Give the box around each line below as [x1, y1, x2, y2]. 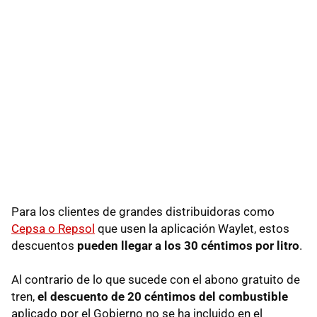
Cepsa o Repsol [11, 221, 95, 236]
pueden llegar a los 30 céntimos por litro [77, 238, 299, 253]
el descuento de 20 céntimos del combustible [38, 289, 288, 304]
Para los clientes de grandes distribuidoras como [11, 204, 275, 219]
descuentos [11, 238, 77, 253]
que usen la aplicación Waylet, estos [95, 221, 289, 236]
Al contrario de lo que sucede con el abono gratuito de [11, 272, 300, 287]
